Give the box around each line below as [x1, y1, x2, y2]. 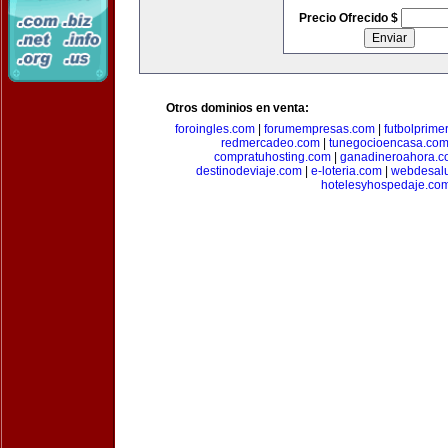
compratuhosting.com [213, 150, 331, 164]
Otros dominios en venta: [166, 101, 309, 115]
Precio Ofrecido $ [298, 11, 401, 25]
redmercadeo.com [220, 136, 320, 150]
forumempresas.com [263, 122, 375, 136]
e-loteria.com [311, 164, 382, 178]
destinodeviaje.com [196, 164, 302, 178]
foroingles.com [174, 122, 255, 136]
